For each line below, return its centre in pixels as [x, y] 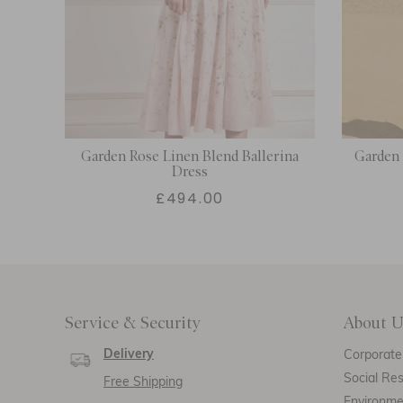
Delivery [129, 355]
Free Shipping [143, 383]
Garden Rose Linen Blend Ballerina [190, 157]
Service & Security [133, 323]
